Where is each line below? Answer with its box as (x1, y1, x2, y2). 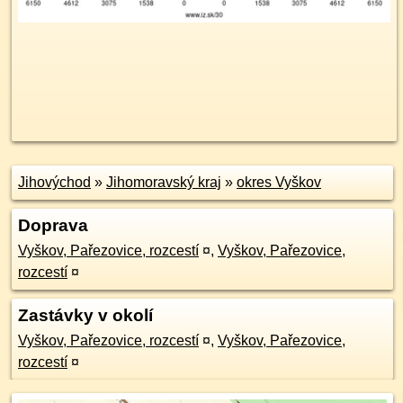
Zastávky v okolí (18, 306, 153, 325)
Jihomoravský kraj (106, 175, 221, 190)
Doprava (18, 216, 88, 235)
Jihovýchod (18, 175, 91, 190)
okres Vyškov (237, 175, 321, 190)
